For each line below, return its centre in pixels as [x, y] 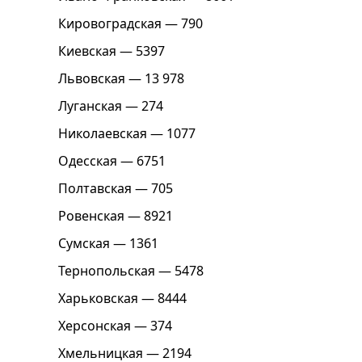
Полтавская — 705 [116, 189]
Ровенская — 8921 [116, 216]
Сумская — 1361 [108, 244]
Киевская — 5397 [112, 51]
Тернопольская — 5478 [131, 271]
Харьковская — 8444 [122, 299]
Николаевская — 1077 [127, 134]
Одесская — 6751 [112, 161]
